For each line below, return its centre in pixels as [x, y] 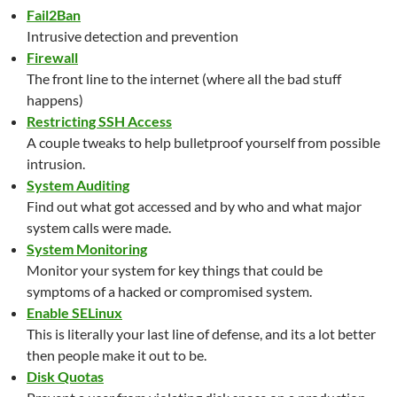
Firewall [52, 57]
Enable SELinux [74, 312]
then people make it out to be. [117, 354]
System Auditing [78, 184]
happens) [55, 99]
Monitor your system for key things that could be [175, 269]
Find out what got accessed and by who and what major [194, 206]
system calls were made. [99, 227]
